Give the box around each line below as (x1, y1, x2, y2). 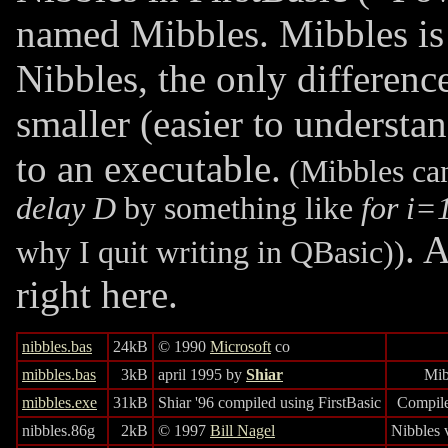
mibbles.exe (22, 393, 97, 411)
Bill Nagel (210, 421, 275, 439)
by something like (116, 191, 361, 227)
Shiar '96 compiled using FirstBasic (158, 393, 381, 411)
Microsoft (210, 337, 271, 355)
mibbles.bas (22, 365, 96, 383)
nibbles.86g (22, 421, 95, 439)
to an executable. (16, 147, 281, 191)
